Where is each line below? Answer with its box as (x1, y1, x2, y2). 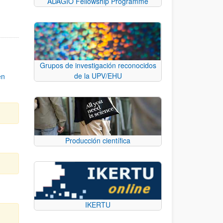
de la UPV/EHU (74, 71, 122, 81)
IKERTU (85, 200, 111, 210)
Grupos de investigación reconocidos (39, 60, 156, 71)
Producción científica (65, 135, 130, 145)
